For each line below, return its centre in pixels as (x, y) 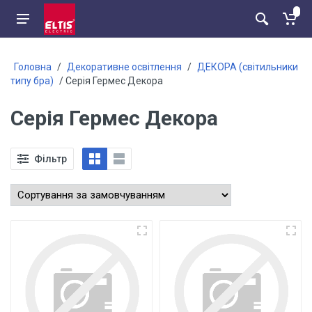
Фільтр (50, 158)
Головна (33, 67)
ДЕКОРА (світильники (248, 67)
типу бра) (32, 81)
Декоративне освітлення (124, 67)
